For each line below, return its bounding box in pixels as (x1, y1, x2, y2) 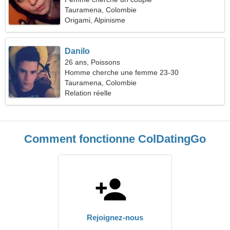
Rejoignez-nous (87, 213, 143, 222)
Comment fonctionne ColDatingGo (24, 132, 206, 145)
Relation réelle (65, 89, 112, 97)
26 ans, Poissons (65, 58, 121, 66)
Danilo (65, 47, 90, 55)
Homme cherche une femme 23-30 (65, 68, 179, 76)
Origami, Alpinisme (65, 16, 126, 24)
